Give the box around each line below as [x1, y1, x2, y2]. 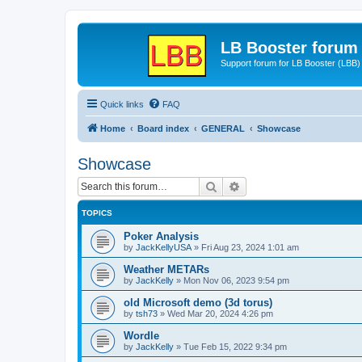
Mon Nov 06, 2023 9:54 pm [183, 275, 289, 285]
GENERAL [201, 123, 245, 133]
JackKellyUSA [136, 242, 192, 252]
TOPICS [82, 208, 112, 217]
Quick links [100, 99, 144, 109]
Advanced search [241, 178, 326, 193]
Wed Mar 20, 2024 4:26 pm [167, 308, 273, 318]
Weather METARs [124, 263, 209, 276]
